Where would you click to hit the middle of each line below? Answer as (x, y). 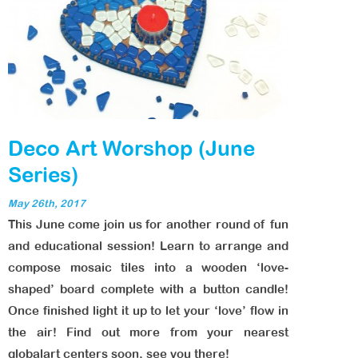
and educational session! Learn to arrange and (148, 246)
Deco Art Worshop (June (131, 148)
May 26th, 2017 (47, 203)
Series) (43, 174)
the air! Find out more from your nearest (148, 332)
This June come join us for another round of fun (148, 224)
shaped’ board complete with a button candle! (148, 289)
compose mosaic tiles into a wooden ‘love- (148, 267)
